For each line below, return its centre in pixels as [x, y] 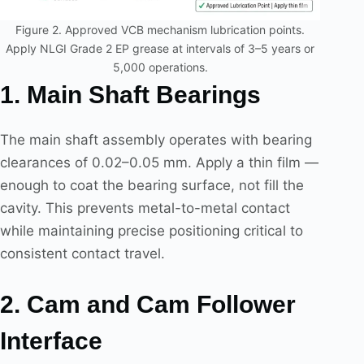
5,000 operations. [160, 67]
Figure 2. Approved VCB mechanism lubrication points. [160, 30]
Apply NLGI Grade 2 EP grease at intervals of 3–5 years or [160, 49]
